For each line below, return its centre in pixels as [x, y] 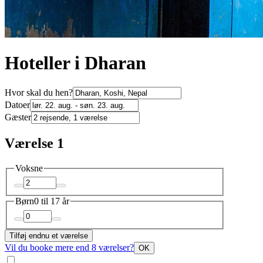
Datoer [17, 104]
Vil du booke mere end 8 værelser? [69, 247]
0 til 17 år [52, 201]
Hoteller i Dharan [75, 63]
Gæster [18, 117]
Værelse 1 [34, 143]
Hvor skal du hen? [39, 92]
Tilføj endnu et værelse [49, 235]
